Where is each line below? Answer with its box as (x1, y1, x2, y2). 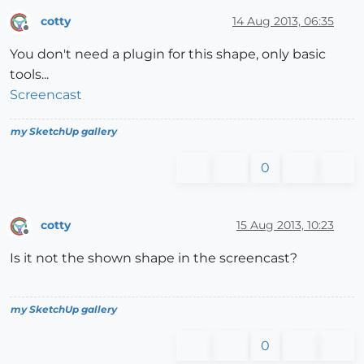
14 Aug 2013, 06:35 (232, 14, 334, 29)
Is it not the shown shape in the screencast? (10, 250, 297, 266)
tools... (10, 66, 49, 82)
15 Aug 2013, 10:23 (236, 218, 334, 233)
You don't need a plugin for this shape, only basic (10, 45, 326, 62)
